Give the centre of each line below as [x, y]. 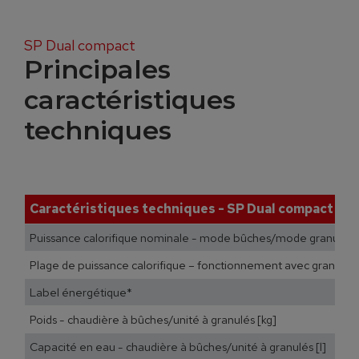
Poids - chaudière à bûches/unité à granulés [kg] [153, 319]
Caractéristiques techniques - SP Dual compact [182, 208]
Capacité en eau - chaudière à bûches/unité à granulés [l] [178, 346]
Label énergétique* [81, 292]
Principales [97, 69]
